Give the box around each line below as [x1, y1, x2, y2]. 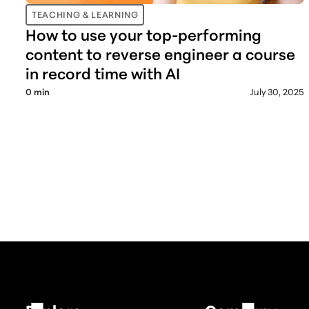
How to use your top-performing [26, 25, 262, 44]
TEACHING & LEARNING [32, 8, 139, 20]
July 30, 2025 [249, 86, 304, 98]
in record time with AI [26, 63, 181, 83]
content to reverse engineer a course [26, 44, 296, 63]
